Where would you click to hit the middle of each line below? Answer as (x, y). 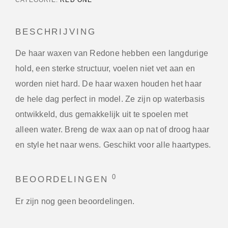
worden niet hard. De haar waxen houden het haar (109, 83)
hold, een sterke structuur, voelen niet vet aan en (105, 68)
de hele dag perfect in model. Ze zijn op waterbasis (110, 99)
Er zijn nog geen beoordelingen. (75, 201)
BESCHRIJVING (56, 32)
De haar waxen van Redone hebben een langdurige (112, 53)
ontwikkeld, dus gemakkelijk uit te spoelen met (102, 114)
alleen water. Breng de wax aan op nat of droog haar (112, 129)
